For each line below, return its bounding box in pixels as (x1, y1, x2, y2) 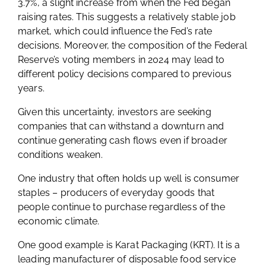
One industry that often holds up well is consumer (18, 173, 240, 184)
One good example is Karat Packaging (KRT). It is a (18, 239, 240, 251)
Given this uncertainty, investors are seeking (18, 106, 211, 118)
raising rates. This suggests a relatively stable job (18, 11, 236, 23)
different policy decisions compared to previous (18, 68, 232, 80)
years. (18, 83, 47, 94)
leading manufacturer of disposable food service (18, 254, 236, 265)
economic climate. (18, 216, 100, 227)
